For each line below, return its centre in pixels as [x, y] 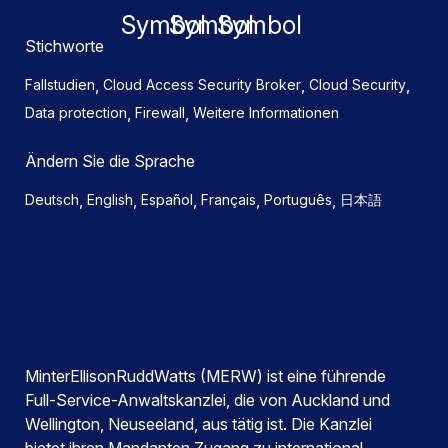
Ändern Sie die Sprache [110, 161]
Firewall [160, 112]
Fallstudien [60, 84]
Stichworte [64, 46]
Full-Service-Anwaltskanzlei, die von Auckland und [207, 400]
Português [298, 199]
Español [167, 199]
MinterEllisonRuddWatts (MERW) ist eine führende [205, 376]
